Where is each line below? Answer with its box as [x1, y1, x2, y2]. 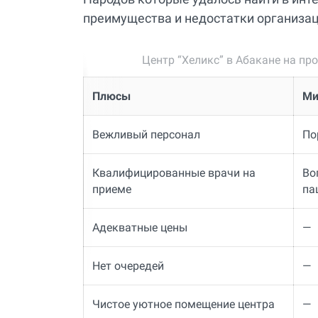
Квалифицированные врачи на [92, 166, 256, 180]
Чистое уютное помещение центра [92, 297, 275, 312]
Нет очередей [92, 259, 164, 273]
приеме [92, 182, 131, 197]
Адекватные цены [92, 221, 187, 235]
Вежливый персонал [92, 128, 200, 142]
